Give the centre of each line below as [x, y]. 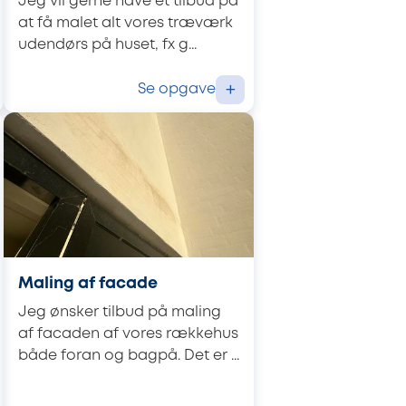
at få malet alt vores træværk [126, 23]
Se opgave [177, 89]
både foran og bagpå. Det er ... [129, 355]
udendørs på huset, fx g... [107, 44]
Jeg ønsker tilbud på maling [120, 312]
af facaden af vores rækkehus [128, 333]
